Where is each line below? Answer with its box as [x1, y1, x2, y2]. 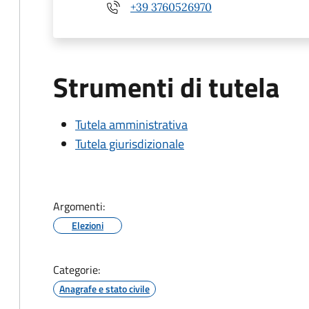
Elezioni [72, 218, 103, 232]
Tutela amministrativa [75, 115, 188, 134]
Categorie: [53, 261, 100, 278]
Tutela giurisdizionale [75, 134, 184, 153]
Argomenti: [53, 198, 105, 215]
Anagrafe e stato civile [59, 281, 150, 296]
